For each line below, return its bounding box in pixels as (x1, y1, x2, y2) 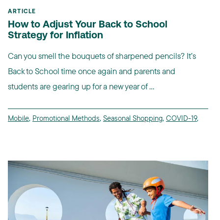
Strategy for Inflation (8, 30, 103, 41)
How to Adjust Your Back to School (8, 20, 167, 30)
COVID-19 (166, 113, 197, 123)
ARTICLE (8, 8, 36, 15)
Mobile (8, 113, 29, 123)
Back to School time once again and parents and (8, 65, 175, 76)
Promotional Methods (32, 113, 100, 123)
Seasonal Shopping (103, 113, 163, 123)
